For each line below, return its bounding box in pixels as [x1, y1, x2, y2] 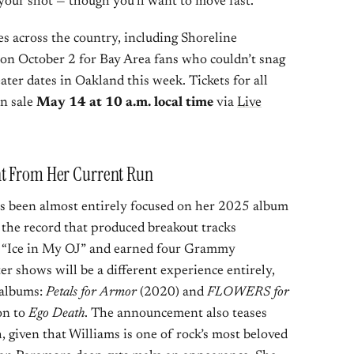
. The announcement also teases [85, 307, 267, 321]
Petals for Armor [46, 286, 137, 299]
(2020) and [137, 286, 207, 299]
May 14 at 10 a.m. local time [36, 96, 213, 110]
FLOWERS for [207, 286, 289, 299]
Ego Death [28, 307, 85, 321]
